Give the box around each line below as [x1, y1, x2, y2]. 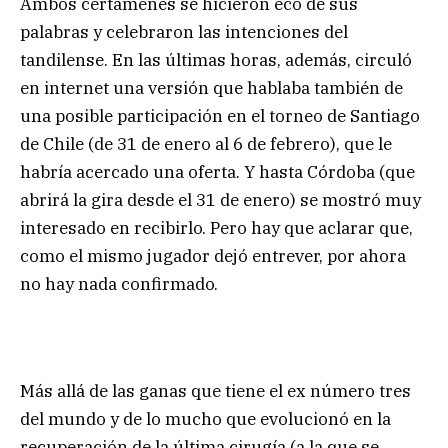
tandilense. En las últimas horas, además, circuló [20, 49, 412, 72]
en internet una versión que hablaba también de [20, 77, 403, 100]
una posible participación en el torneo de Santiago [20, 105, 420, 128]
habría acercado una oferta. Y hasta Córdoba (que [20, 161, 415, 184]
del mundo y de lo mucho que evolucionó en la [20, 407, 391, 430]
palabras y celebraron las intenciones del [20, 21, 348, 44]
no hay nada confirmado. [20, 273, 218, 296]
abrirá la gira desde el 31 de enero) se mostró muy [20, 189, 421, 212]
